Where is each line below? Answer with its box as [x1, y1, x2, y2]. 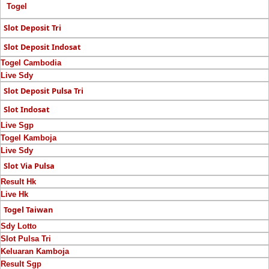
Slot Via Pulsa [4, 160, 55, 172]
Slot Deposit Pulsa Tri [4, 85, 84, 96]
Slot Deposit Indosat [4, 41, 82, 52]
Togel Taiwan [4, 204, 53, 216]
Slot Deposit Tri [4, 22, 62, 34]
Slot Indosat [4, 104, 50, 115]
